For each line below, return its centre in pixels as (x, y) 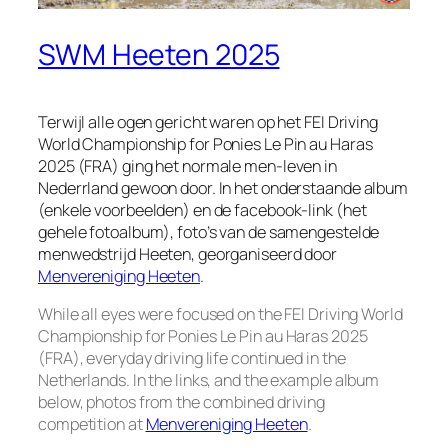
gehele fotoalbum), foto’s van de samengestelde (209, 231)
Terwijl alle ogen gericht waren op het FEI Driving (208, 121)
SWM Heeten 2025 (159, 54)
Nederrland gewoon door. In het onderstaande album (223, 187)
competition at (92, 424)
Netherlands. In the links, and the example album (209, 380)
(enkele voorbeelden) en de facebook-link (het (202, 209)
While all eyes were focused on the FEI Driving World (220, 314)
